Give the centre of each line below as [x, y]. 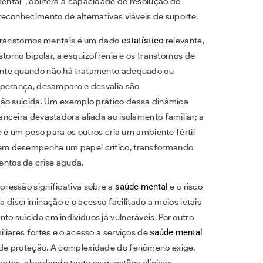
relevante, [184, 40]
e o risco [185, 186]
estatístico [142, 40]
